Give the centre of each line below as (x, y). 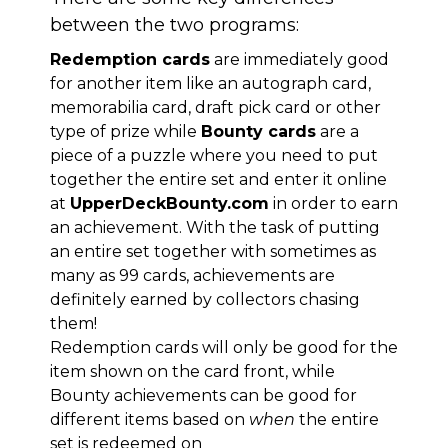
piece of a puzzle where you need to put (214, 156)
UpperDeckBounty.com (169, 204)
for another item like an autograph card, (210, 84)
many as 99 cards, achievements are (192, 276)
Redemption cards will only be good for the (224, 348)
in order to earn (333, 204)
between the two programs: (174, 25)
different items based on (149, 420)
